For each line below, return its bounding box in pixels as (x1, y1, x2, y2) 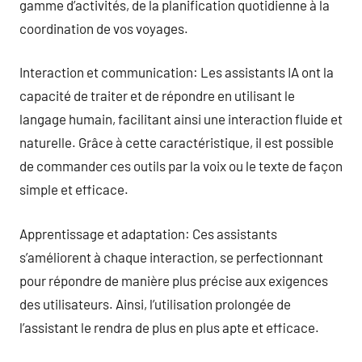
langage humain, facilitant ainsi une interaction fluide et (19, 111, 343, 127)
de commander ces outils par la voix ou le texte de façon (19, 158, 343, 174)
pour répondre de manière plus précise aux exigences (19, 271, 328, 288)
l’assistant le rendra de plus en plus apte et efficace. (19, 318, 319, 335)
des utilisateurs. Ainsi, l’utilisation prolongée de (19, 295, 291, 312)
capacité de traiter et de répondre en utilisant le (19, 87, 295, 103)
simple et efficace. (19, 181, 128, 197)
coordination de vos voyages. (19, 19, 188, 36)
